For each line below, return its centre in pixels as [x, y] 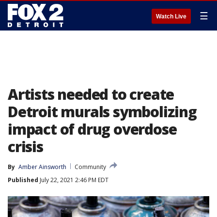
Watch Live [171, 16]
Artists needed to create [91, 94]
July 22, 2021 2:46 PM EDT [73, 180]
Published [23, 180]
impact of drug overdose [92, 129]
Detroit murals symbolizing [102, 112]
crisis [25, 147]
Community [90, 167]
